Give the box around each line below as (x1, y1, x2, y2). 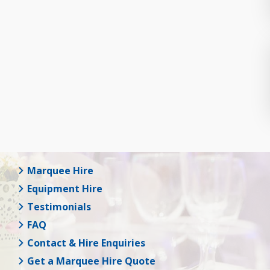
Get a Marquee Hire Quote (24, 254, 155, 268)
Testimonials (24, 199, 91, 213)
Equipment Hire (24, 181, 102, 195)
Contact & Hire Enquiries (24, 236, 145, 250)
